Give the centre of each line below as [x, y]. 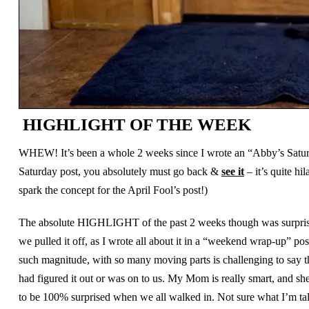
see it [232, 171]
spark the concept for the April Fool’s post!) [113, 190]
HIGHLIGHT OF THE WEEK [134, 124]
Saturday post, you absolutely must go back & [120, 171]
